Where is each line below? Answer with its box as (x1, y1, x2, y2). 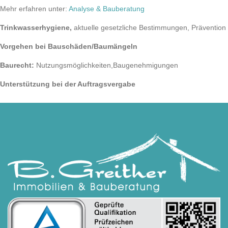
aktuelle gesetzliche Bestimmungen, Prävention (72, 23, 226, 32)
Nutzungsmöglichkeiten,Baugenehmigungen (36, 61, 178, 69)
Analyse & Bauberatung (69, 5, 145, 13)
